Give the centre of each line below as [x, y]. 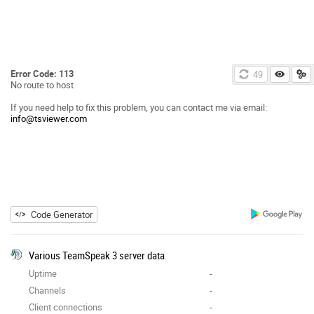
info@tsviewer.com [49, 118]
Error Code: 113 [42, 73]
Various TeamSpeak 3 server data [97, 255]
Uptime [43, 273]
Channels [47, 290]
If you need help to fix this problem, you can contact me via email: [139, 107]
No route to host [42, 84]
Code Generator [62, 214]
